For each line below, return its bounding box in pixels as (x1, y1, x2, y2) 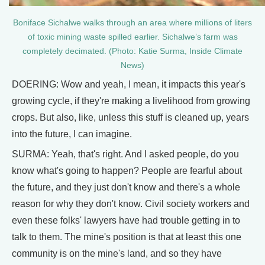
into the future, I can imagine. (12, 128, 132, 139)
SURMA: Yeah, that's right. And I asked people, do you (12, 148, 239, 159)
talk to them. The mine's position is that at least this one (12, 231, 241, 242)
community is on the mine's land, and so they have (12, 248, 222, 258)
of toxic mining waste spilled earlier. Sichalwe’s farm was (27, 32, 238, 41)
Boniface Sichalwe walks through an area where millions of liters (13, 18, 252, 27)
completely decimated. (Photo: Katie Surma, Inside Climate (22, 46, 243, 56)
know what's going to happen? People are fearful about (12, 165, 242, 176)
